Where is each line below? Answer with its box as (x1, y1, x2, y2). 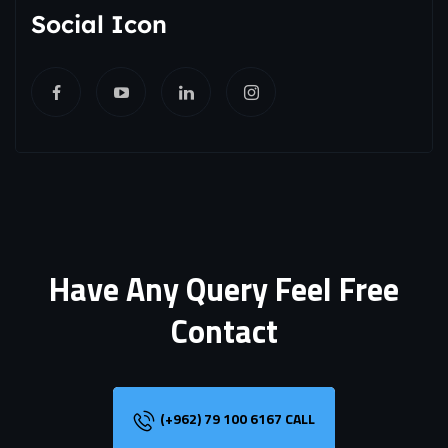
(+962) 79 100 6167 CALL (160, 408, 315, 430)
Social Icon (31, 9, 167, 40)
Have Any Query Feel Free (49, 265, 399, 314)
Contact (170, 307, 278, 356)
